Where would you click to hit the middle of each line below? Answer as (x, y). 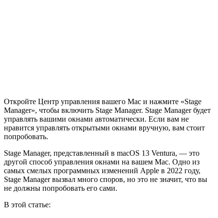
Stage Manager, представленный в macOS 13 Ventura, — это (102, 153)
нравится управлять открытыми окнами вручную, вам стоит (104, 127)
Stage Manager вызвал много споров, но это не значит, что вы (106, 179)
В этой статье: (27, 204)
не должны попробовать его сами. (61, 188)
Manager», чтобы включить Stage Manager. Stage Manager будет (107, 110)
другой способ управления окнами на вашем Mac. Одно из (102, 162)
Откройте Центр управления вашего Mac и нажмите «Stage (103, 101)
